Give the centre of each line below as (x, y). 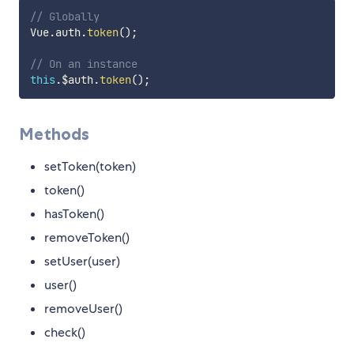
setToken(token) (90, 167)
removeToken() (87, 238)
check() (65, 333)
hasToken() (74, 214)
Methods (54, 134)
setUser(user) (82, 262)
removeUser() (83, 309)
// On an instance (83, 64)
